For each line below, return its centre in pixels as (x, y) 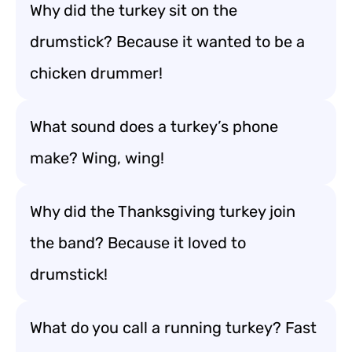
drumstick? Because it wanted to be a (167, 42)
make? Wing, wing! (97, 158)
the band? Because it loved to (138, 243)
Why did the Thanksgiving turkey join (163, 211)
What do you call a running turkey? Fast (173, 328)
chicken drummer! (96, 73)
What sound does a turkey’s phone (154, 126)
